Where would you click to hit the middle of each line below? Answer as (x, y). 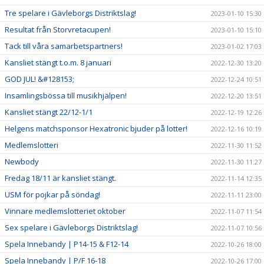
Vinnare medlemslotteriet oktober (65, 211)
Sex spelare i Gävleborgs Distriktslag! (71, 227)
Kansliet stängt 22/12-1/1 (49, 112)
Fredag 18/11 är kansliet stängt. (60, 178)
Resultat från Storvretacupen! (58, 29)
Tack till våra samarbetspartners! (64, 46)
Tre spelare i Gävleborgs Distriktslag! (70, 13)
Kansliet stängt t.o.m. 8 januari (58, 62)
